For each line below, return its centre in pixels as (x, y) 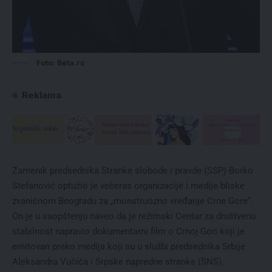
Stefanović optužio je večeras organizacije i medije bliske (128, 186)
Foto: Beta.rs (60, 63)
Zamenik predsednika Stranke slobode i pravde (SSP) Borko (133, 171)
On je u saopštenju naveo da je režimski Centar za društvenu (134, 216)
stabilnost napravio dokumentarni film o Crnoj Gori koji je (128, 232)
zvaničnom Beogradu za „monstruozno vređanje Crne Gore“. (133, 201)
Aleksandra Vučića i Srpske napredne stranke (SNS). (118, 262)
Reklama (42, 95)
